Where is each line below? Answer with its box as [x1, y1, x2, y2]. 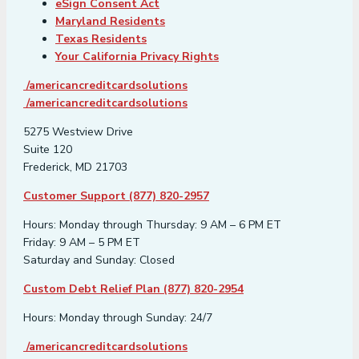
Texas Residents [55, 31, 147, 47]
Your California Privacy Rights [55, 49, 219, 65]
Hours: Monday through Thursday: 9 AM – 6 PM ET [23, 217, 281, 233]
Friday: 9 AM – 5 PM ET [23, 235, 140, 251]
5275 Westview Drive [23, 124, 133, 140]
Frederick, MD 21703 [23, 159, 127, 175]
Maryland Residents [55, 14, 165, 30]
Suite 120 [23, 142, 72, 158]
